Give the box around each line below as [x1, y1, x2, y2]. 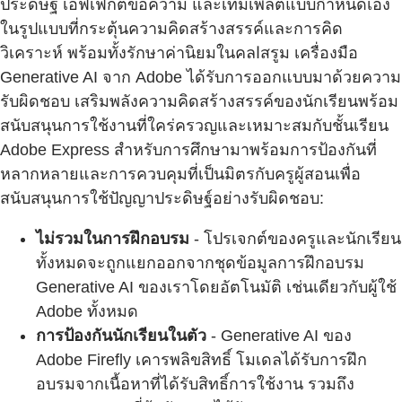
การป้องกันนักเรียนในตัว [36, 327, 206, 345]
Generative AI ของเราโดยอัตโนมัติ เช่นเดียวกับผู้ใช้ [36, 278, 397, 297]
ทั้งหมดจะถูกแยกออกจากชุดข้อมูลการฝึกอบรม [36, 254, 364, 273]
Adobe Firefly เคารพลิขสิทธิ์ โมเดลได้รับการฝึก [36, 351, 367, 370]
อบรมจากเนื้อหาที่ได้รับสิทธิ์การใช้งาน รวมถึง [36, 375, 354, 394]
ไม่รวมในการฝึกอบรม [36, 230, 189, 249]
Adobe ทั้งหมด [36, 302, 138, 321]
